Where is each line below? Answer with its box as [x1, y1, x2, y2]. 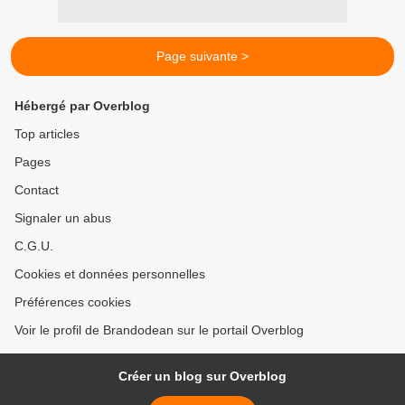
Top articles [14, 127, 80, 141]
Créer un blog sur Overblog [118, 369, 287, 383]
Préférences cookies [14, 295, 131, 309]
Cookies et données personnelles [14, 267, 205, 281]
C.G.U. [14, 239, 53, 253]
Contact [14, 183, 59, 197]
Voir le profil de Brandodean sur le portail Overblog [14, 323, 304, 337]
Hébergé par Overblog [14, 99, 150, 113]
